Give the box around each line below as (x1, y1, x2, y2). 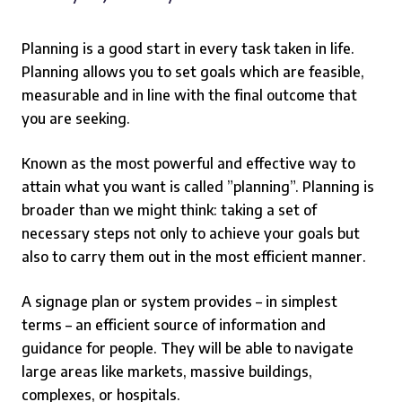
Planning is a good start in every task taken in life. (22, 39, 354, 57)
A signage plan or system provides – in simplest (22, 293, 337, 310)
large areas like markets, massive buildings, (22, 363, 312, 380)
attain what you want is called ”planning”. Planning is (22, 178, 374, 196)
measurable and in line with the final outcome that (22, 86, 357, 104)
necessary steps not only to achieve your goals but (22, 224, 360, 242)
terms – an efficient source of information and (22, 316, 326, 334)
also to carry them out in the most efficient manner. (22, 248, 366, 266)
